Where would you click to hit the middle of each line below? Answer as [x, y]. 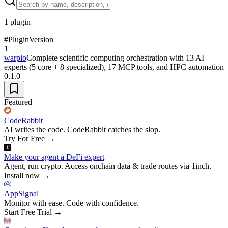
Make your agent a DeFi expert [54, 157]
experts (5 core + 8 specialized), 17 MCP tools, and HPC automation [114, 67]
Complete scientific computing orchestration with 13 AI [115, 58]
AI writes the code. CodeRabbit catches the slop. [82, 129]
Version [41, 39]
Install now [22, 175]
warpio [15, 58]
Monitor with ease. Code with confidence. [72, 203]
